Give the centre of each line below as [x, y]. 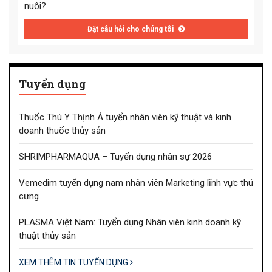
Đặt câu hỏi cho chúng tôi [131, 29]
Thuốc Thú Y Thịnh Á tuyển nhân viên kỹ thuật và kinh [125, 117]
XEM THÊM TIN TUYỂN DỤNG [74, 262]
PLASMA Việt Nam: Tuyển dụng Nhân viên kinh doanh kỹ [130, 222]
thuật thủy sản [47, 235]
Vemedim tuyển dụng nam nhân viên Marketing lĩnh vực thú [136, 182]
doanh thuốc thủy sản [62, 130]
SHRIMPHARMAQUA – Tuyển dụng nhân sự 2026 [115, 156]
